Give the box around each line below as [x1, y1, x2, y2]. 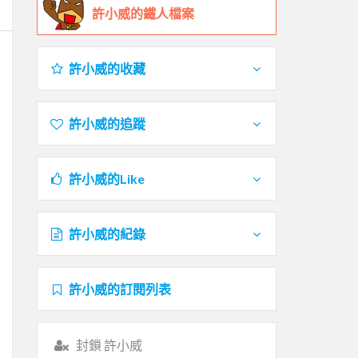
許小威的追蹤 [68, 115, 145, 131]
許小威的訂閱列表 [68, 280, 171, 296]
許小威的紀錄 [68, 225, 145, 241]
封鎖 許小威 [75, 336, 142, 352]
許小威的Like [68, 170, 145, 186]
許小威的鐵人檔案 [92, 5, 194, 21]
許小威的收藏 [68, 60, 145, 76]
